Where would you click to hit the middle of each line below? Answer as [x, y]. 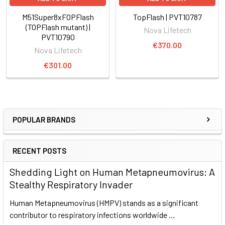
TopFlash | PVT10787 [167, 17]
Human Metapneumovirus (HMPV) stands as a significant [104, 202]
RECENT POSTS [39, 150]
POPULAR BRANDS [44, 119]
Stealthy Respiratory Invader [71, 184]
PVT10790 [58, 37]
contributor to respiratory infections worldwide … [92, 214]
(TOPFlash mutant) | [58, 27]
